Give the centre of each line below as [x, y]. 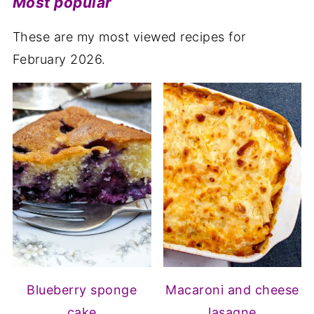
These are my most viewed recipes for [129, 36]
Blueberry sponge [82, 289]
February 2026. [59, 59]
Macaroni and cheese [232, 289]
